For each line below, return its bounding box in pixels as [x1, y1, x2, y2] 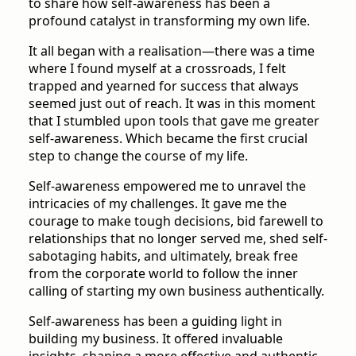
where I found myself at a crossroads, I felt [29, 59, 286, 77]
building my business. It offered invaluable [29, 329, 283, 347]
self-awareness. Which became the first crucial [29, 129, 308, 147]
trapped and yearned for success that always [29, 76, 299, 95]
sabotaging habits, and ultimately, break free [29, 246, 298, 265]
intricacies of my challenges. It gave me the [29, 194, 287, 212]
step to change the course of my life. [29, 146, 248, 164]
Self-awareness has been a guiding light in [29, 311, 282, 330]
